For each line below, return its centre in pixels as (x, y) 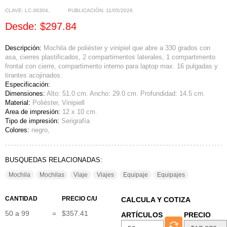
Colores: (17, 130)
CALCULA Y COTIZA (156, 199)
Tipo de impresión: (33, 121)
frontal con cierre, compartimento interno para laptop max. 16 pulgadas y (111, 66)
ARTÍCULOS (142, 215)
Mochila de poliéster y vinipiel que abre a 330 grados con (127, 48)
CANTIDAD (21, 198)
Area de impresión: (34, 112)
